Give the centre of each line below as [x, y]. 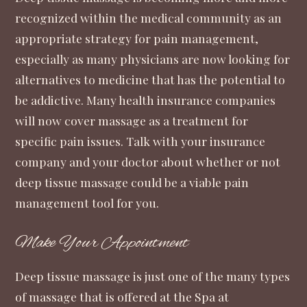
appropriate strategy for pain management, [137, 38]
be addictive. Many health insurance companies [146, 99]
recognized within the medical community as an [149, 17]
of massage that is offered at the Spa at [122, 297]
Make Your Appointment [102, 243]
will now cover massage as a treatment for [132, 120]
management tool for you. [87, 202]
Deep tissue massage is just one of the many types [153, 276]
